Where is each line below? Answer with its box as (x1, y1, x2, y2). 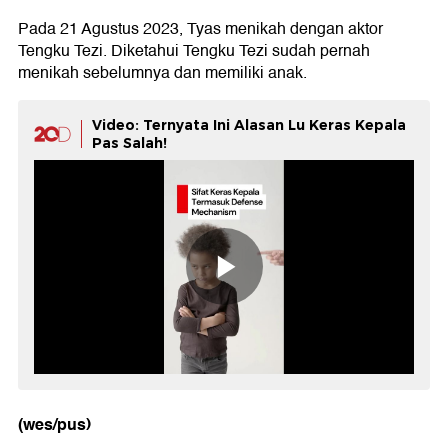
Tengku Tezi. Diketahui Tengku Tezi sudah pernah (18, 38, 370, 64)
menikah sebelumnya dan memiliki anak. (18, 60, 307, 86)
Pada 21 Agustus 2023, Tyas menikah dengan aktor (18, 16, 383, 42)
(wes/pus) (18, 410, 91, 438)
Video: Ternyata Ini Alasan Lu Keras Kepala (92, 116, 406, 134)
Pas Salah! (92, 134, 167, 152)
